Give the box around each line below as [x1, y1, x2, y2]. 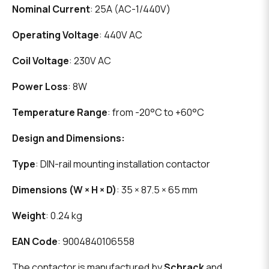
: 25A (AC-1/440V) [90, 2, 171, 16]
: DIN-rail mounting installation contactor [35, 157, 210, 171]
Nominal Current [12, 2, 90, 16]
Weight [12, 209, 46, 223]
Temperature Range [12, 106, 107, 119]
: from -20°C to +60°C [107, 106, 204, 119]
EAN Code [12, 235, 58, 249]
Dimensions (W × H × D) [12, 183, 116, 197]
